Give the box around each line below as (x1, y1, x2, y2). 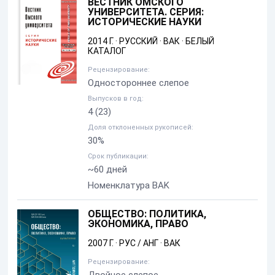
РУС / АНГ (119, 238, 158, 249)
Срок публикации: (88, 152, 149, 161)
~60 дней (88, 164, 127, 176)
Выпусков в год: (88, 95, 144, 103)
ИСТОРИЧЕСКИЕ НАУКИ (88, 16, 201, 28)
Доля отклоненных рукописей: (88, 123, 193, 132)
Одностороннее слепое (88, 77, 189, 89)
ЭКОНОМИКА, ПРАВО (88, 218, 188, 230)
